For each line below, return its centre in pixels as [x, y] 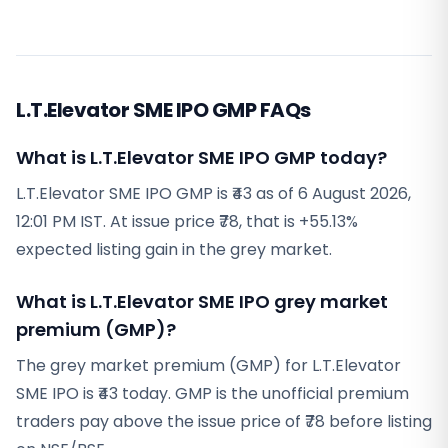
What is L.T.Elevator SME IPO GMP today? [201, 157]
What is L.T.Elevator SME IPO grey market [202, 301]
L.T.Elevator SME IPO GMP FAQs [163, 110]
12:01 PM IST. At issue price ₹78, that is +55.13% [187, 221]
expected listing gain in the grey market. [174, 249]
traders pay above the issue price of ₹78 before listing [224, 421]
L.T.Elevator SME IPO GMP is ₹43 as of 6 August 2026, [213, 193]
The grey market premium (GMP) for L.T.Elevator [208, 365]
